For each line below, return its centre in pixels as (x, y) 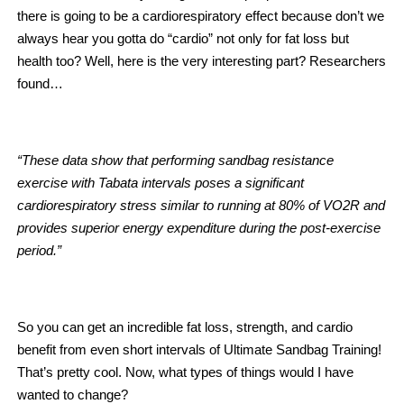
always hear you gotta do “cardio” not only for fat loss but (183, 39)
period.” (39, 251)
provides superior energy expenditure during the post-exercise (199, 228)
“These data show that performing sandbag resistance (175, 161)
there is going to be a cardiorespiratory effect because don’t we (201, 16)
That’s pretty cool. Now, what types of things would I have (185, 372)
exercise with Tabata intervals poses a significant (161, 183)
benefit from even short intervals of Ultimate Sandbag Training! (199, 350)
